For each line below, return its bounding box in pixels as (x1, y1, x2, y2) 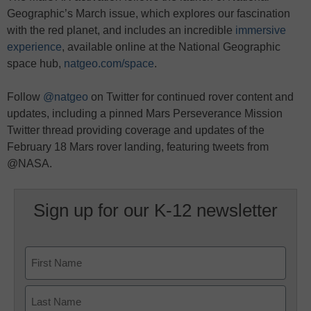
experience (7, 41, 62, 53)
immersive (233, 24, 286, 37)
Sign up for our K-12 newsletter (33, 200, 278, 221)
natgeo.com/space (61, 58, 154, 70)
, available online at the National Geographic (62, 41, 280, 53)
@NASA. (7, 158, 52, 170)
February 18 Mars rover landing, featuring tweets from (7, 141, 269, 153)
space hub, (7, 58, 61, 70)
